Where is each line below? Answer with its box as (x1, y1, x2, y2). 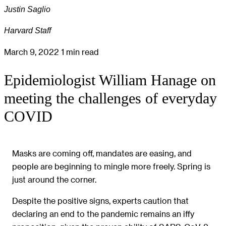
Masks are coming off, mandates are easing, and (12, 148, 192, 158)
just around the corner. (12, 174, 96, 184)
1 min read (61, 46, 99, 56)
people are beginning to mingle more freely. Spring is (12, 161, 210, 171)
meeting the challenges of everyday (4, 89, 217, 107)
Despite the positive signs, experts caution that (12, 196, 189, 206)
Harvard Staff (4, 26, 51, 35)
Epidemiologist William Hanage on (4, 71, 216, 89)
